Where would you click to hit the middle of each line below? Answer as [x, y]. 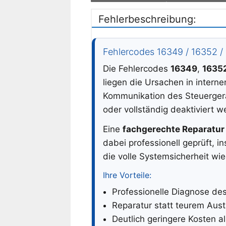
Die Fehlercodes [136, 68]
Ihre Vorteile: [127, 175]
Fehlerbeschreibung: [147, 19]
